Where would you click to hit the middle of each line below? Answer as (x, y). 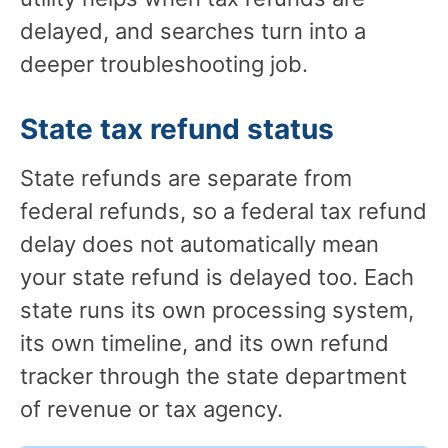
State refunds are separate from (186, 177)
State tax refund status (177, 128)
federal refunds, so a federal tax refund (223, 210)
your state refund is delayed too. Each (217, 276)
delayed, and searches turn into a (193, 30)
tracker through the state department (213, 375)
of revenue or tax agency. (151, 408)
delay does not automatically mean (199, 243)
